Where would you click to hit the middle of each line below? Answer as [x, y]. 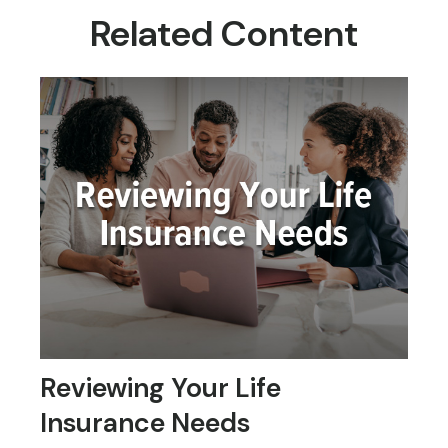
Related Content [224, 33]
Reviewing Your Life [160, 388]
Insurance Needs [145, 423]
